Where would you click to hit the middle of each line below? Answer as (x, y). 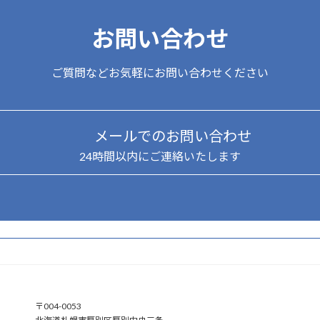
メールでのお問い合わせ (173, 135)
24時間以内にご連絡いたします (160, 156)
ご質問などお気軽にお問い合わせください (160, 73)
